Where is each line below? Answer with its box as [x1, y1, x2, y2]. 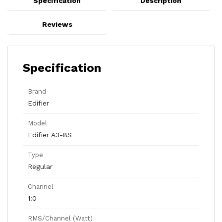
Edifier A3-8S [28, 131, 72, 139]
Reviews [42, 20, 72, 28]
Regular [28, 163, 53, 170]
